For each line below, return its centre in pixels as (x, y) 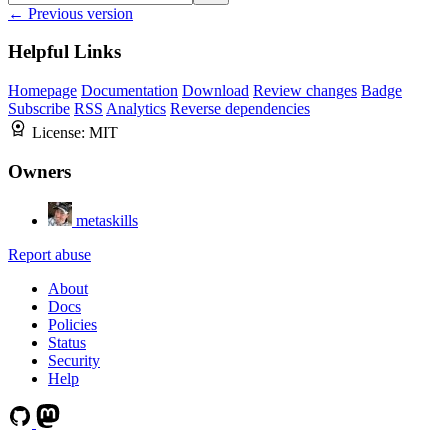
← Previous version (70, 13)
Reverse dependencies (240, 109)
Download (215, 91)
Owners (39, 171)
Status (67, 342)
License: (60, 133)
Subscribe (39, 109)
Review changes (305, 91)
